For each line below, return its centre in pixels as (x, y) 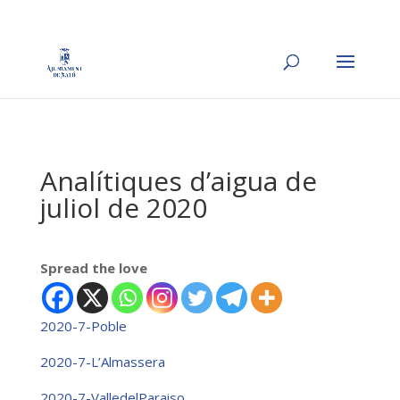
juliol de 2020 (123, 208)
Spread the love (93, 268)
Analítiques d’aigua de (178, 181)
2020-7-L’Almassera (102, 362)
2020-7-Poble (83, 326)
